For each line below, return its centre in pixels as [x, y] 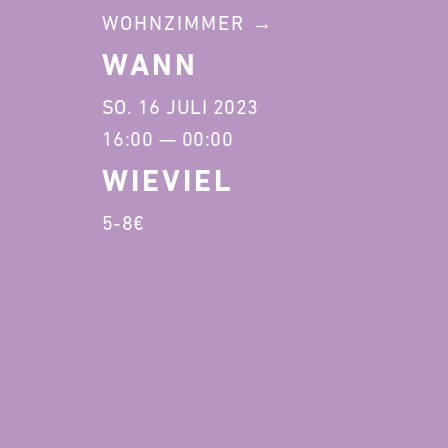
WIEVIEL [167, 180]
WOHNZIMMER [173, 23]
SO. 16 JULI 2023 [180, 107]
